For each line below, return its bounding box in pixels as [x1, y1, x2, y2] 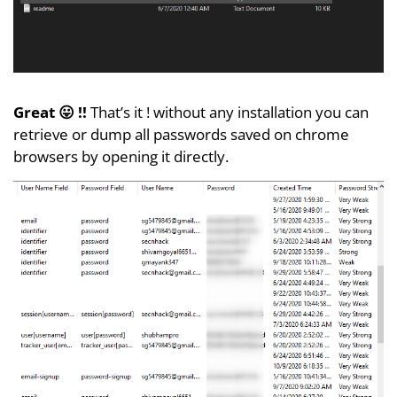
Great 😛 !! [13, 101, 90, 122]
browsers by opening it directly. [13, 145, 229, 167]
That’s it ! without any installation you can [90, 101, 369, 122]
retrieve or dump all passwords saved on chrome [13, 123, 349, 144]
